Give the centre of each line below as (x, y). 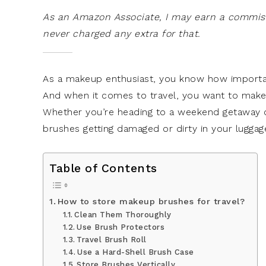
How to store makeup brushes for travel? (151, 201)
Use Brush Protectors (121, 227)
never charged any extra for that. (122, 34)
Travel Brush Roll (112, 239)
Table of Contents (103, 168)
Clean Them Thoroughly (123, 214)
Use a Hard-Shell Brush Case (136, 252)
